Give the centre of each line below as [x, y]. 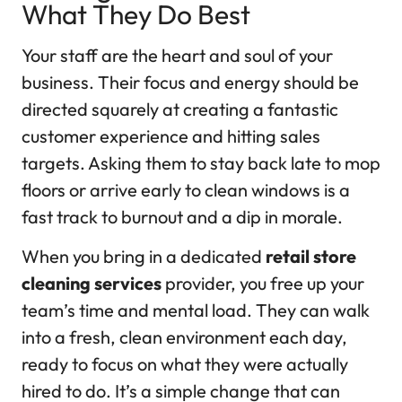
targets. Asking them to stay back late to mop [201, 162]
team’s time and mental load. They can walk [196, 310]
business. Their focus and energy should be [190, 82]
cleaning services [92, 284]
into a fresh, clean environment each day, [184, 337]
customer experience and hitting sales [171, 135]
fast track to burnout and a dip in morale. [182, 216]
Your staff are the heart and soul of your [177, 55]
